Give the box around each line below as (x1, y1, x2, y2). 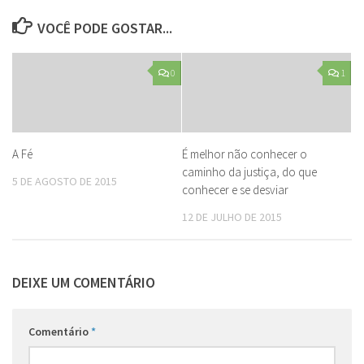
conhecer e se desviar (182, 182, 288, 198)
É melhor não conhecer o (182, 146, 307, 162)
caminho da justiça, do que (182, 164, 317, 180)
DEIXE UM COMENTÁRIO (12, 272, 155, 292)
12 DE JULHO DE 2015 (182, 210, 282, 225)
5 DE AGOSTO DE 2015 (12, 174, 117, 189)
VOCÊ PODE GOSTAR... (37, 19, 172, 38)
